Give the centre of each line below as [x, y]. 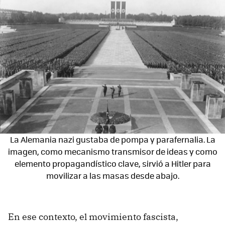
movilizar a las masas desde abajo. [113, 176]
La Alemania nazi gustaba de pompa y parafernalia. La [113, 140]
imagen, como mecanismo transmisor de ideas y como [113, 152]
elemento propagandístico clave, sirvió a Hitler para [113, 164]
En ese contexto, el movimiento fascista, [93, 217]
